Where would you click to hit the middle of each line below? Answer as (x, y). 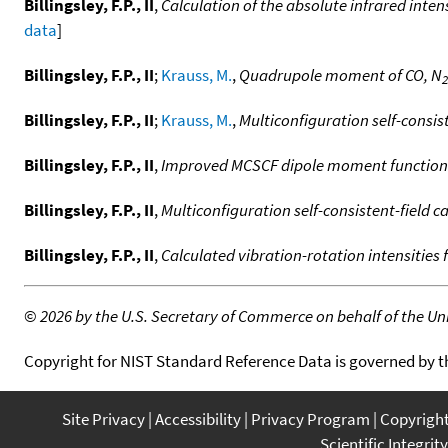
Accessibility (198, 418)
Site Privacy (103, 418)
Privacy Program (310, 418)
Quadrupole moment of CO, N (340, 74)
